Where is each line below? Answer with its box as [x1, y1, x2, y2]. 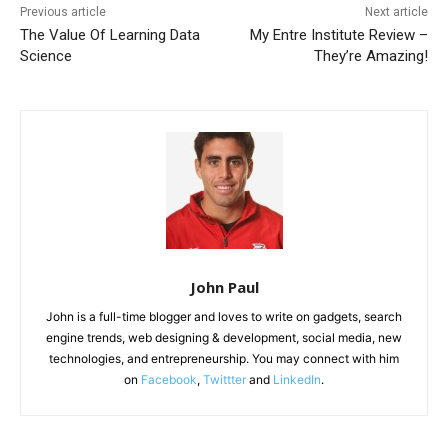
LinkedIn [273, 372, 321, 388]
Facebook [141, 372, 197, 388]
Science [20, 47, 72, 66]
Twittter [203, 372, 246, 388]
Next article [364, 5, 428, 20]
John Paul [189, 277, 259, 298]
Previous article [20, 5, 106, 20]
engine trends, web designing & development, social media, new [46, 330, 402, 346]
